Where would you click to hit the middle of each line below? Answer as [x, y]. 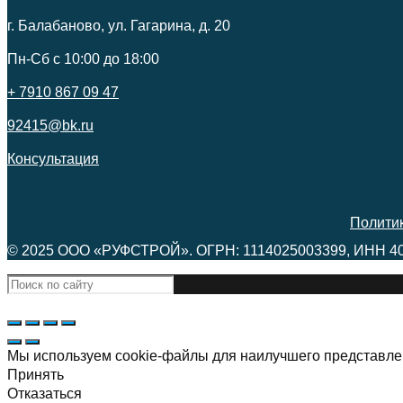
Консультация [53, 159]
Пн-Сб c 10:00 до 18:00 [83, 59]
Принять [36, 375]
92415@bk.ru [50, 126]
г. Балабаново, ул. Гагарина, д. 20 [119, 26]
